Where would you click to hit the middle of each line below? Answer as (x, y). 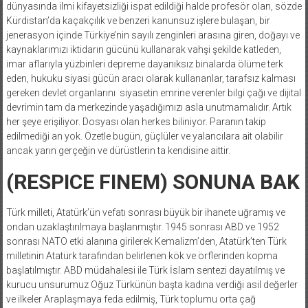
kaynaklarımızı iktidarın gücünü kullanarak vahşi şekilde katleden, (143, 49)
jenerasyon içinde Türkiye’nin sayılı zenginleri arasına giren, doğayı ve (153, 35)
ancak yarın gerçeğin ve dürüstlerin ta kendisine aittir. (119, 150)
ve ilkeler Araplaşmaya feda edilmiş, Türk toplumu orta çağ (131, 299)
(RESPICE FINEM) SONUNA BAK (153, 181)
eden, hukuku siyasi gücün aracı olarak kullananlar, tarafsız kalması (151, 78)
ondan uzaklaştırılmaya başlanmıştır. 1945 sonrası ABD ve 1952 (142, 227)
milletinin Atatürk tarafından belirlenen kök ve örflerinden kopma (142, 255)
